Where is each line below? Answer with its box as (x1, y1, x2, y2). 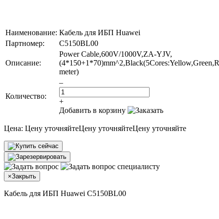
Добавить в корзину (59, 106, 126, 114)
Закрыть (12, 172, 36, 180)
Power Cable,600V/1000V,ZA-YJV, (59, 49, 172, 58)
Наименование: (5, 28, 57, 37)
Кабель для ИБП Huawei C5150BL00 (4, 189, 126, 197)
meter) (59, 67, 79, 76)
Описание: (5, 58, 41, 67)
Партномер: (5, 39, 44, 47)
